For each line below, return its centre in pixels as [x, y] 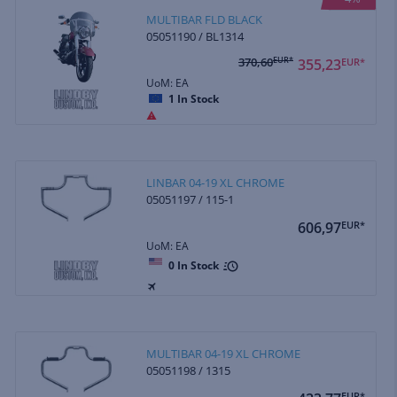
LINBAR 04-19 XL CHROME [216, 182]
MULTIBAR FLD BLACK [205, 19]
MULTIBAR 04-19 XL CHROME [224, 353]
